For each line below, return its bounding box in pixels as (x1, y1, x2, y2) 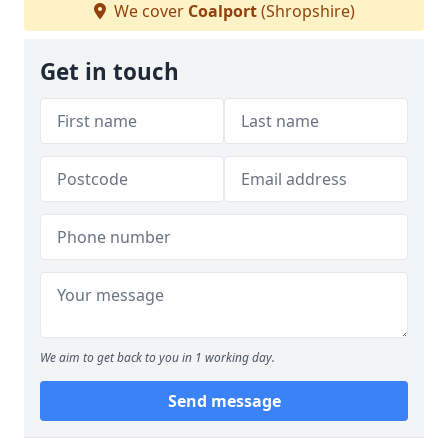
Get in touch (40, 56, 179, 87)
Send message (167, 390, 281, 412)
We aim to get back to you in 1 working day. (40, 349, 275, 366)
